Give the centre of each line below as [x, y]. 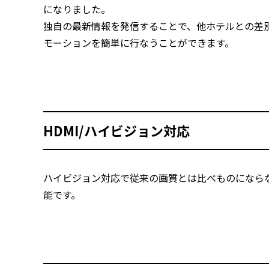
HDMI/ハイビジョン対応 [116, 130]
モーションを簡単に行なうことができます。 [139, 43]
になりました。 [77, 9]
